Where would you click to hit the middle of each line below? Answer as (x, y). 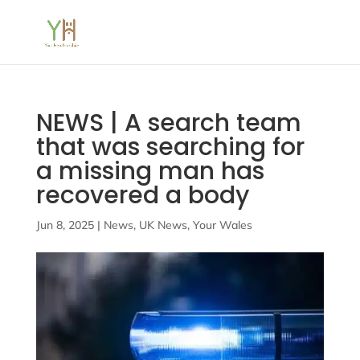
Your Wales (222, 225)
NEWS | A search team (168, 123)
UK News (163, 225)
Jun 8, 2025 (65, 225)
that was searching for (170, 147)
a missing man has (150, 171)
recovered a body (142, 195)
